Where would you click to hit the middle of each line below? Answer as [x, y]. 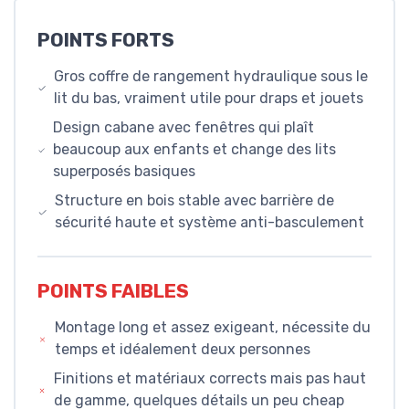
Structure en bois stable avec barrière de [194, 201]
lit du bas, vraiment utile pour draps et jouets [209, 99]
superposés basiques [125, 172]
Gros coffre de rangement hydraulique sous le [211, 77]
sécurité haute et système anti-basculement [209, 223]
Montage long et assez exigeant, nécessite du [213, 327]
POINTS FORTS [106, 41]
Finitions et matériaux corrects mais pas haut [210, 378]
